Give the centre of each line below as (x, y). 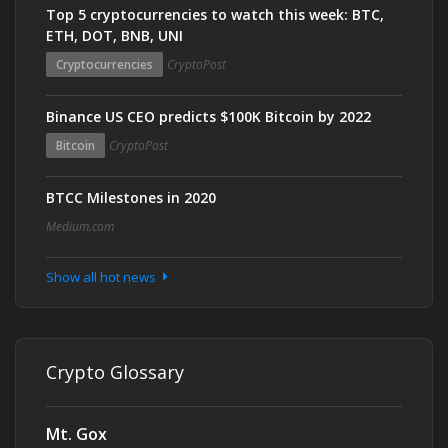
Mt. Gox (76, 434)
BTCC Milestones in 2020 (131, 197)
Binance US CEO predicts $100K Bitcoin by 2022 (208, 116)
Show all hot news (102, 277)
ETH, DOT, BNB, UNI (114, 35)
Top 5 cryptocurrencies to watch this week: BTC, (215, 14)
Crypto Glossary (115, 372)
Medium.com (80, 226)
